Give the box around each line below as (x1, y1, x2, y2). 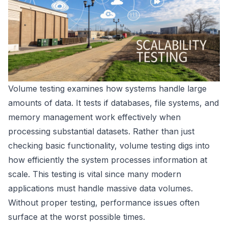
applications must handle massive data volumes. (8, 183, 193, 194)
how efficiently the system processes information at (8, 155, 207, 165)
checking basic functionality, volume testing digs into (8, 140, 210, 151)
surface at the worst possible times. (8, 212, 145, 222)
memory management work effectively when (8, 112, 181, 123)
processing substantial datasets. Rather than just (8, 126, 194, 137)
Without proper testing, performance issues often (8, 197, 199, 208)
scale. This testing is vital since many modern (8, 169, 181, 180)
